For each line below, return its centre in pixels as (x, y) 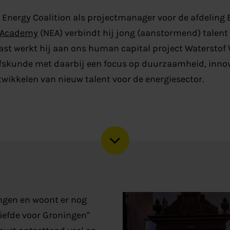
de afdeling (201, 17)
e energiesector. (171, 79)
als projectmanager (114, 17)
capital (136, 48)
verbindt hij (90, 33)
